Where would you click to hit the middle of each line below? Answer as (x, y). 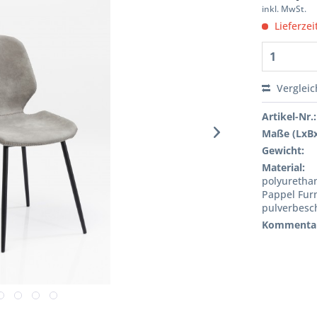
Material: (284, 167)
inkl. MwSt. (284, 9)
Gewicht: (283, 150)
